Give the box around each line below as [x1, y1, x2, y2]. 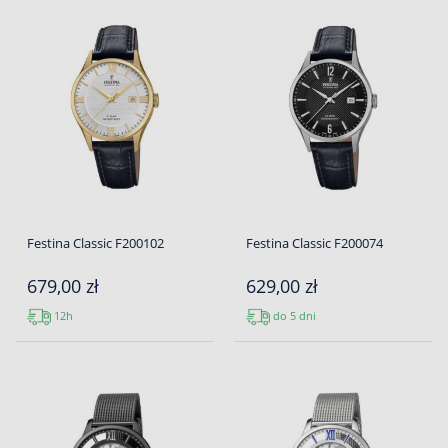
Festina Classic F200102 [27, 234, 164, 252]
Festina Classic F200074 [246, 234, 383, 252]
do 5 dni [270, 307, 316, 323]
